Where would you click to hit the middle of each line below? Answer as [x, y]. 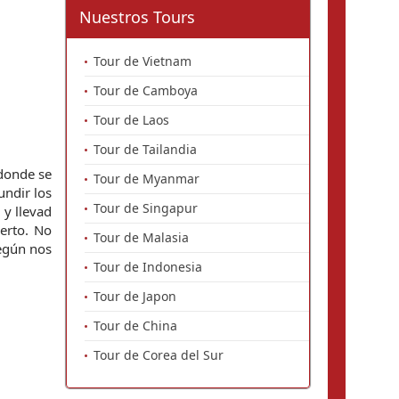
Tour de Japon [135, 296]
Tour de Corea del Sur [159, 355]
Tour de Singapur [146, 208]
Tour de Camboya [146, 90]
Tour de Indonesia [148, 267]
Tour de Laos [131, 120]
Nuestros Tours [137, 17]
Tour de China [135, 326]
